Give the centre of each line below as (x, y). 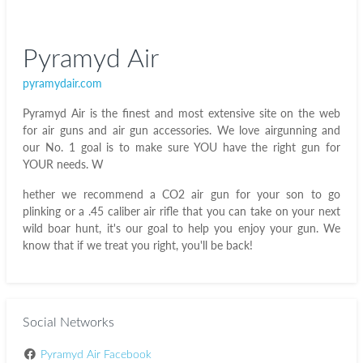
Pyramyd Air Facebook (96, 355)
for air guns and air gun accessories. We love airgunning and (181, 130)
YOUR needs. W (63, 164)
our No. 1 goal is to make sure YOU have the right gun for (181, 147)
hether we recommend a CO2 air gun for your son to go (181, 194)
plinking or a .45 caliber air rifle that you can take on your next (181, 211)
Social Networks (68, 322)
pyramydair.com (62, 83)
